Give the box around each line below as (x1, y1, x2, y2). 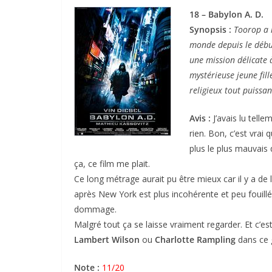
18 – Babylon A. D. (189, 8, 263, 20)
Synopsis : (189, 24, 234, 35)
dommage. (74, 203, 117, 215)
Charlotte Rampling (155, 234, 236, 245)
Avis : (189, 112, 213, 124)
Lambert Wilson (74, 234, 140, 245)
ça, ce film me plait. (74, 158, 150, 169)
